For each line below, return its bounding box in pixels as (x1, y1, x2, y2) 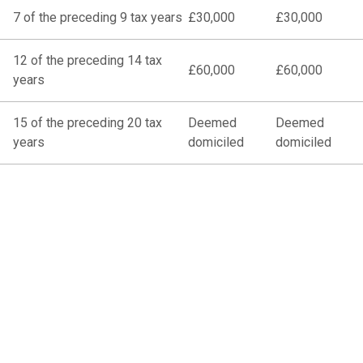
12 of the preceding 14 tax (13, 52, 162, 68)
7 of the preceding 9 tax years (13, 9, 182, 25)
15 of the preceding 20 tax (13, 114, 162, 130)
